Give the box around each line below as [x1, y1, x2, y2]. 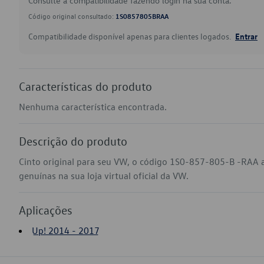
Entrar [235, 31, 258, 41]
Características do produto [19, 79, 152, 93]
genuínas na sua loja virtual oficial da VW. [19, 170, 189, 181]
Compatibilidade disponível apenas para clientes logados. [28, 31, 233, 42]
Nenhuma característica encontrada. [19, 101, 167, 113]
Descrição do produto [19, 134, 127, 148]
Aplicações [19, 203, 72, 217]
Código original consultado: [28, 11, 115, 21]
